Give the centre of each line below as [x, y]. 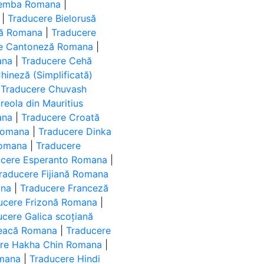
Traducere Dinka [75, 131]
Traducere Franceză [65, 188]
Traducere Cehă [57, 61]
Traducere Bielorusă [52, 18]
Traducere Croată [61, 117]
